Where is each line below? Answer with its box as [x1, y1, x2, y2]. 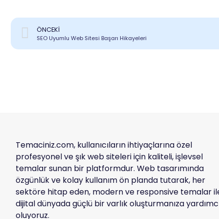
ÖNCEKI [37, 25, 60, 34]
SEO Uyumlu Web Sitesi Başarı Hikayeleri [37, 34, 147, 42]
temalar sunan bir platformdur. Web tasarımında [16, 163, 204, 175]
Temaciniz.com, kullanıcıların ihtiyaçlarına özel [16, 139, 192, 151]
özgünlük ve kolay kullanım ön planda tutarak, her [16, 175, 205, 186]
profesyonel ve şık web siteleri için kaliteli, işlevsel [16, 151, 203, 163]
